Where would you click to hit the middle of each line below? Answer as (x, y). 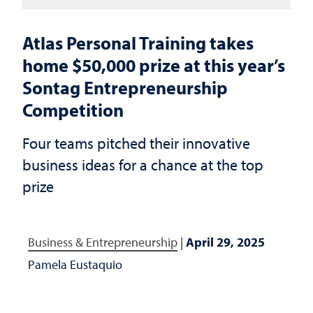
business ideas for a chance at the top (143, 165)
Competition (73, 110)
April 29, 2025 (225, 242)
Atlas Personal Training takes (138, 43)
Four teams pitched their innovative (136, 143)
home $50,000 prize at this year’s (154, 65)
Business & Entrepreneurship (103, 242)
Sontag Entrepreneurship (125, 87)
